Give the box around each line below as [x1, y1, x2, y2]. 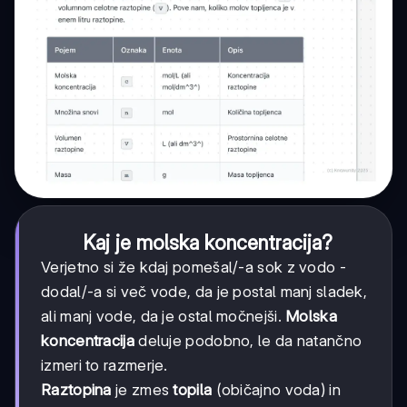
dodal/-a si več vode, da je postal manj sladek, [41, 282, 368, 301]
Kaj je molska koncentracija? [82, 230, 333, 254]
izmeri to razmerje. [41, 355, 168, 374]
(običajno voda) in [212, 380, 341, 399]
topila [173, 380, 213, 399]
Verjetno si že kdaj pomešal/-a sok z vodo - [41, 257, 346, 276]
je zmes [111, 380, 174, 399]
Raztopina [41, 380, 112, 399]
